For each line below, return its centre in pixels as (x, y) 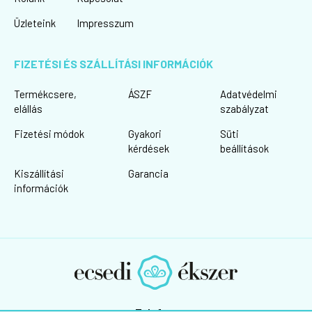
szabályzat (244, 108)
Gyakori (145, 133)
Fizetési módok (49, 133)
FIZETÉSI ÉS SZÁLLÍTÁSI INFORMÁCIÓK (114, 63)
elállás (28, 108)
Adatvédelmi (249, 94)
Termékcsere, (45, 94)
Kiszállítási (39, 173)
